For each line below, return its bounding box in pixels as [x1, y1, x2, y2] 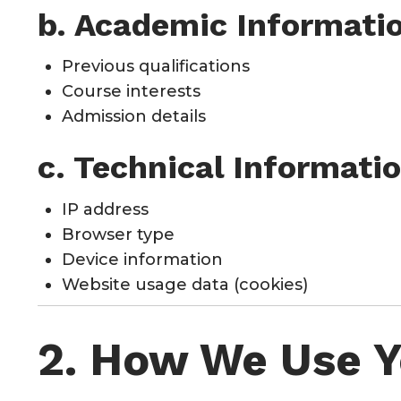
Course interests [62, 81, 200, 102]
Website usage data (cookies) [62, 274, 308, 294]
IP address [62, 199, 149, 219]
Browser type [62, 224, 175, 244]
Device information [62, 249, 223, 269]
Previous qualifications [62, 56, 250, 77]
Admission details [62, 107, 206, 127]
